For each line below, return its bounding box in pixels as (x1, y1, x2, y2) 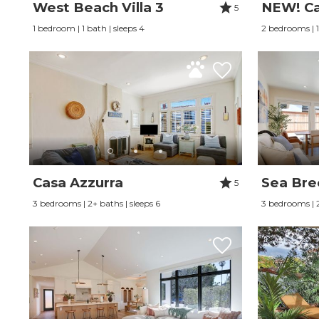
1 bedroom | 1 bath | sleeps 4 (32, 23, 145, 34)
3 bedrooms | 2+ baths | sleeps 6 (32, 198, 160, 209)
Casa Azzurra (32, 174, 123, 192)
